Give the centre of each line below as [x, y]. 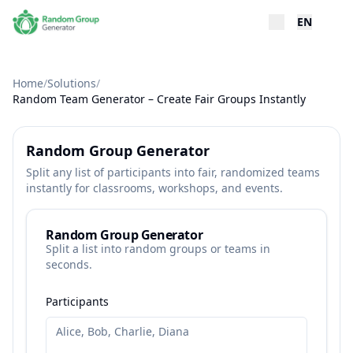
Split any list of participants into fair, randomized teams [173, 172]
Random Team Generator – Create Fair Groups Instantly [159, 99]
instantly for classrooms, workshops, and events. [154, 188]
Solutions [72, 83]
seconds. [69, 264]
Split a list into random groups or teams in [158, 249]
